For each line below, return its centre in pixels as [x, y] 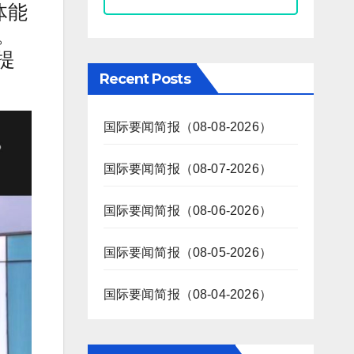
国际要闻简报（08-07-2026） [188, 169]
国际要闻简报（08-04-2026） [188, 295]
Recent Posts [145, 79]
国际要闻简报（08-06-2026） [188, 211]
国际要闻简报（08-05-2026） [188, 253]
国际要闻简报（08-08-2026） [188, 127]
